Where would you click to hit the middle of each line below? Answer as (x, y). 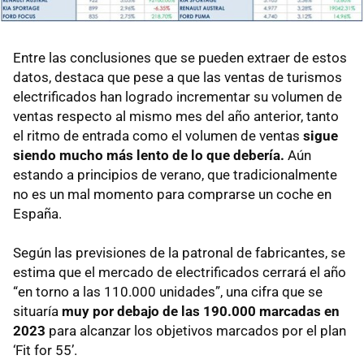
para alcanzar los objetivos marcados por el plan (196, 331)
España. (37, 214)
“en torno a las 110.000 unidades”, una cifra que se (168, 292)
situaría (37, 312)
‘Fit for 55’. (45, 351)
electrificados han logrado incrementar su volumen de (178, 97)
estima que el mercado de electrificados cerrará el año (180, 273)
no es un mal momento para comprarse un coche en (172, 195)
